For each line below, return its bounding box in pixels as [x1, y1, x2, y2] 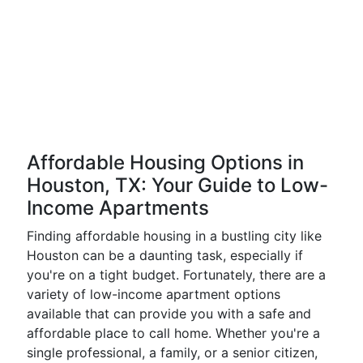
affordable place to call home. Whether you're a [27, 325, 320, 341]
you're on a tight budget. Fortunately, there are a [27, 267, 326, 283]
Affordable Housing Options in [27, 151, 304, 174]
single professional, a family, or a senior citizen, [27, 344, 318, 361]
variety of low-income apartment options [27, 286, 280, 302]
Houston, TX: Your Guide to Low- [27, 173, 328, 197]
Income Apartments [27, 196, 209, 220]
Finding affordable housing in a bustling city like [27, 228, 322, 244]
